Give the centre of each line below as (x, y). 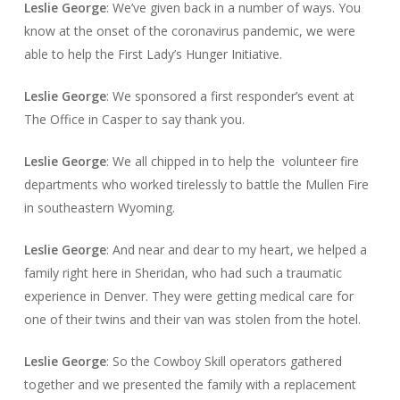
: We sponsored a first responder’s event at (230, 96)
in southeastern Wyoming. (101, 207)
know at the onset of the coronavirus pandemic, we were (189, 30)
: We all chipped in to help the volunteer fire (232, 161)
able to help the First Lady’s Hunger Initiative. (153, 54)
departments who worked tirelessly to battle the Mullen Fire (196, 184)
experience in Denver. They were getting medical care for (188, 296)
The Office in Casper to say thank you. (134, 119)
